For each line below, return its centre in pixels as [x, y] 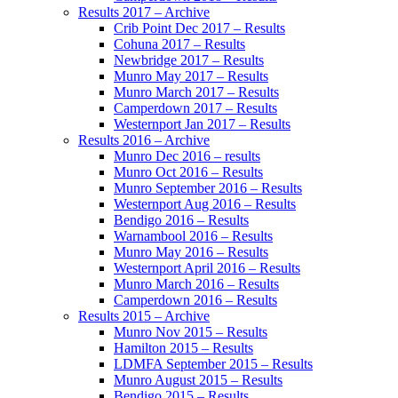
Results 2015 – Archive [144, 316]
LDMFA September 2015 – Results [213, 364]
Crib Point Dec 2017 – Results [199, 28]
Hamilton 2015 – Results [183, 348]
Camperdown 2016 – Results [195, 300]
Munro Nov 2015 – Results [191, 332]
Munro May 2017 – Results [191, 76]
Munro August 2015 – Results [198, 380]
